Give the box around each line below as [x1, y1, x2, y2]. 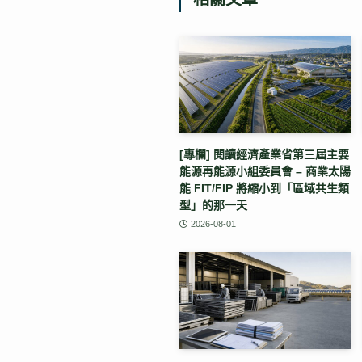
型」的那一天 [179, 198, 247, 212]
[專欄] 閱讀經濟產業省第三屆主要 [179, 147, 349, 161]
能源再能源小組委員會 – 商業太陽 [179, 164, 351, 178]
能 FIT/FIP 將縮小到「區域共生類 [179, 181, 349, 195]
